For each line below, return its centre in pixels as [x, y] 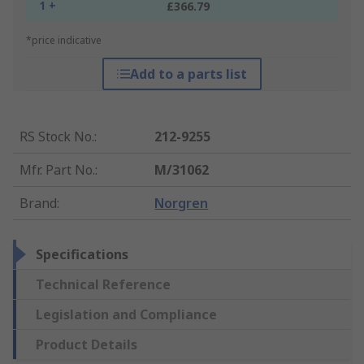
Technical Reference [103, 285]
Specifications [82, 255]
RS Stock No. [57, 137]
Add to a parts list [188, 74]
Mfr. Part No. [57, 170]
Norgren [182, 204]
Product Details [87, 345]
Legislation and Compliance [126, 315]
